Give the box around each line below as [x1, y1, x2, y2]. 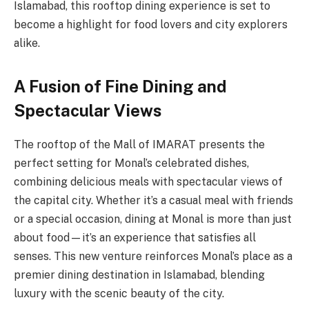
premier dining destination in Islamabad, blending [14, 268, 265, 281]
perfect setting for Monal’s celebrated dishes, [14, 156, 249, 170]
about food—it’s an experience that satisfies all [14, 230, 256, 244]
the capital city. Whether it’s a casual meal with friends [14, 193, 293, 207]
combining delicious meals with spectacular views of [14, 175, 283, 188]
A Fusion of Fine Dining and [14, 76, 226, 96]
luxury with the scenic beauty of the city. [14, 286, 224, 300]
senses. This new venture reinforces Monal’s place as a [14, 249, 292, 263]
